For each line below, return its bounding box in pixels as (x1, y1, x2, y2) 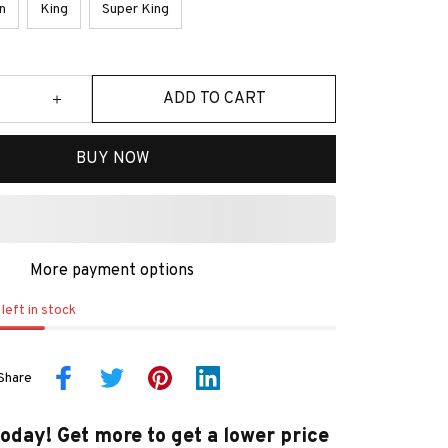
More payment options (30, 261, 194, 282)
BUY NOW (75, 148, 149, 169)
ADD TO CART (162, 88, 266, 109)
